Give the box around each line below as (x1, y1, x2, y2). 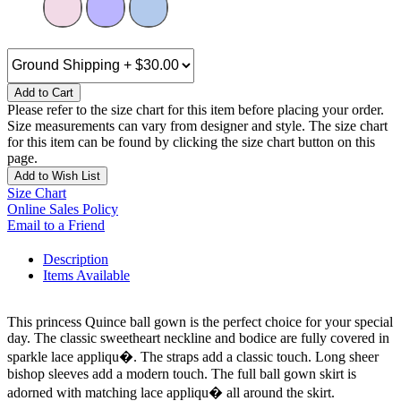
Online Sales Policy (7, 200, 118, 217)
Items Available (43, 267, 130, 283)
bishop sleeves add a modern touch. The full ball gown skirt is (7, 365, 356, 381)
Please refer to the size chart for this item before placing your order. (7, 101, 384, 117)
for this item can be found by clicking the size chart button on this (7, 133, 375, 149)
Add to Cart (14, 85, 73, 99)
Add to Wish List (14, 168, 100, 183)
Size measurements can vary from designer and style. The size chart (7, 117, 388, 133)
